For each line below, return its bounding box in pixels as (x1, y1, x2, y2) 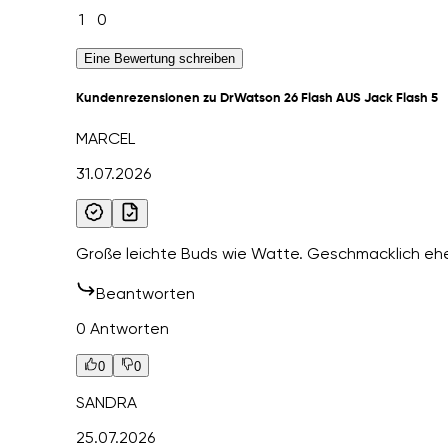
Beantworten (96, 284, 196, 304)
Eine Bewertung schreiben (84, 51, 236, 67)
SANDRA (76, 392, 138, 412)
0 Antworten (76, 319, 170, 339)
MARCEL (76, 129, 136, 149)
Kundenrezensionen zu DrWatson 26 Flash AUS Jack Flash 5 (76, 92, 439, 106)
